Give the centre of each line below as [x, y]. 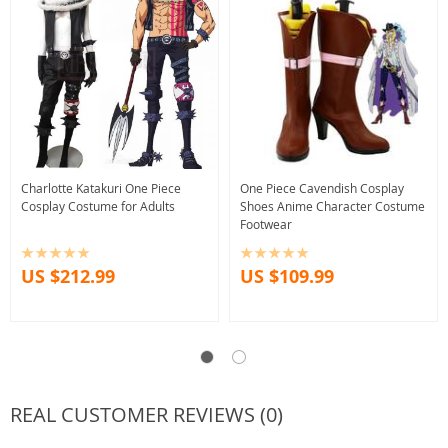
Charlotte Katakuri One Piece [101, 187]
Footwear [266, 223]
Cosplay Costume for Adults [98, 205]
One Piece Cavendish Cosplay [322, 187]
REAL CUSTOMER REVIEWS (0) [146, 414]
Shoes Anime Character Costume [332, 205]
